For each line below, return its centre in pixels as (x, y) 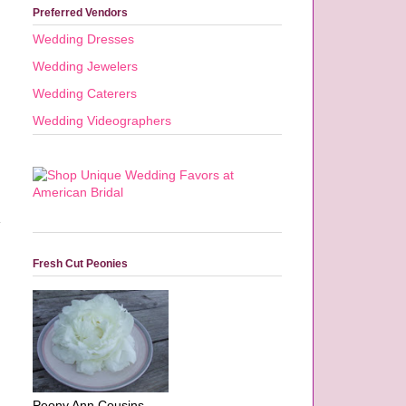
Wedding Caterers (85, 93)
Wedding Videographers (102, 120)
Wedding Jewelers (85, 66)
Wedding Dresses (83, 39)
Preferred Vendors (80, 12)
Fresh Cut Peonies (80, 264)
